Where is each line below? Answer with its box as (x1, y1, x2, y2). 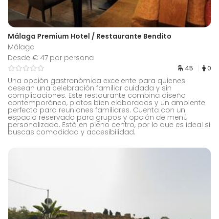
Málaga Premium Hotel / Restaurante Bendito (8, 31, 172, 42)
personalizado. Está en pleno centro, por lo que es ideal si (8, 120, 210, 130)
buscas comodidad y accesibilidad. (8, 127, 135, 137)
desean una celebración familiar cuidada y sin (8, 83, 172, 93)
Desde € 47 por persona (8, 53, 94, 63)
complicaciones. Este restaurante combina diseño (8, 90, 186, 101)
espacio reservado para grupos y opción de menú (8, 112, 188, 123)
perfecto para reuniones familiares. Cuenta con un (8, 105, 185, 115)
